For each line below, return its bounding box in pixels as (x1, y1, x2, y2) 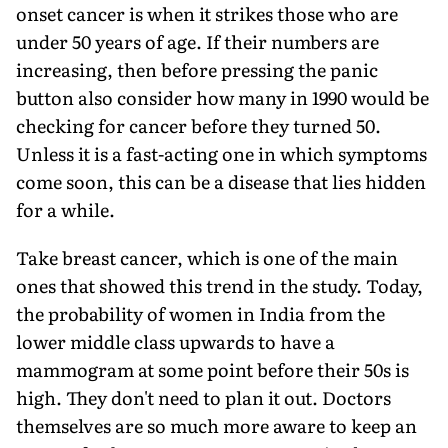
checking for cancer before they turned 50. (16, 111, 381, 139)
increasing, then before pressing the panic (16, 55, 378, 83)
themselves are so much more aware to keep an (16, 411, 417, 439)
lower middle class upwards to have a (16, 327, 335, 355)
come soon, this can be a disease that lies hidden (16, 167, 426, 195)
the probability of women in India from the (16, 299, 385, 327)
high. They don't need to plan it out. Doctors (16, 383, 391, 411)
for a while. (16, 195, 115, 223)
